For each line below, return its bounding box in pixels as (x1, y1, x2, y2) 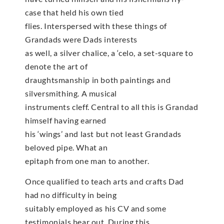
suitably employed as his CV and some (25, 203, 166, 213)
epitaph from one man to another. (25, 155, 149, 165)
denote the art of (25, 61, 88, 71)
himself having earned (25, 115, 106, 125)
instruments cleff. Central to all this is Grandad (25, 101, 198, 111)
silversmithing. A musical (25, 88, 117, 98)
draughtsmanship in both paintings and (25, 74, 171, 84)
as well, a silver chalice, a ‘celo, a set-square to (25, 47, 193, 57)
